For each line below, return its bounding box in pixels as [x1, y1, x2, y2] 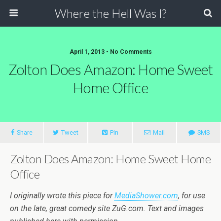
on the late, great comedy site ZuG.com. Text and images [10, 204, 204, 213]
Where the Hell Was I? [55, 6, 166, 20]
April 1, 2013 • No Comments [69, 48, 152, 55]
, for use [178, 191, 205, 200]
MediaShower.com [114, 191, 178, 200]
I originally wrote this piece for [10, 191, 114, 200]
